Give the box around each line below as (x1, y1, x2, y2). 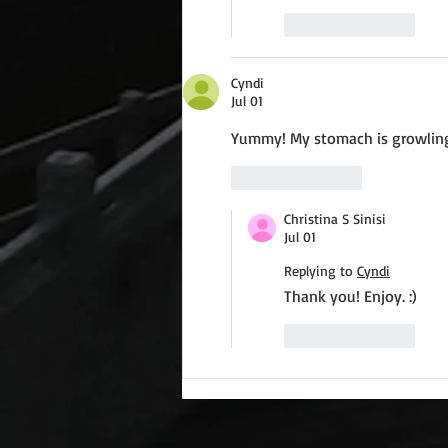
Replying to (284, 262, 353, 280)
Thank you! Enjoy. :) (284, 286, 417, 307)
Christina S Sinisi (284, 210, 386, 228)
